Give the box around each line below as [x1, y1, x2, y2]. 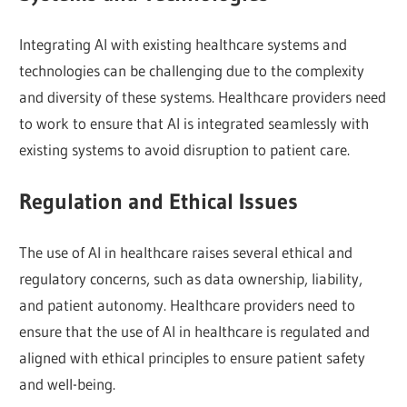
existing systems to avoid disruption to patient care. [19, 140, 351, 160]
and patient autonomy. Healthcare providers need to [19, 295, 356, 315]
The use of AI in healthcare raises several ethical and [19, 243, 353, 263]
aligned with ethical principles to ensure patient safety [19, 348, 366, 368]
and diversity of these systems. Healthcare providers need [19, 87, 387, 107]
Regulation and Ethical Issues [19, 187, 299, 214]
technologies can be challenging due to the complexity [19, 61, 365, 81]
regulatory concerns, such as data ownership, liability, [19, 269, 363, 289]
